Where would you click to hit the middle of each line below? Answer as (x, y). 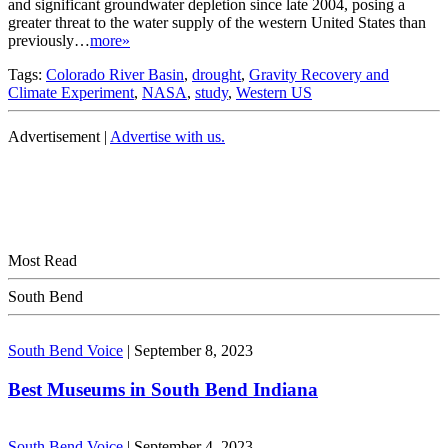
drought (216, 75)
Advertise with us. (167, 137)
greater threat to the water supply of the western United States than (217, 23)
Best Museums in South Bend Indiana (163, 389)
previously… (49, 41)
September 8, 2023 (193, 351)
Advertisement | (59, 137)
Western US (274, 93)
